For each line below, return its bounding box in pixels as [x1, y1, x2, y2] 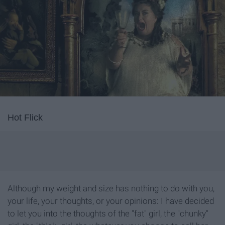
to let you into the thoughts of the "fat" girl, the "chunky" [8, 208, 208, 219]
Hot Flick [8, 113, 43, 123]
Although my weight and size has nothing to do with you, [8, 183, 214, 194]
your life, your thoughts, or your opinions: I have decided [8, 196, 214, 206]
